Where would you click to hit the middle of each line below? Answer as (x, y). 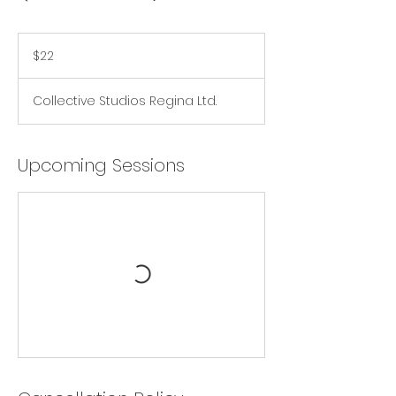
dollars (32, 58)
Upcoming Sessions (101, 165)
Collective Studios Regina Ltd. (125, 101)
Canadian (38, 48)
